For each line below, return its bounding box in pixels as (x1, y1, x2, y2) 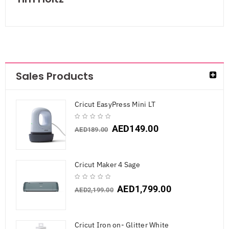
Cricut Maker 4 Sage (75, 160, 140, 170)
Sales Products (16, 69, 94, 84)
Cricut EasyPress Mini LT (75, 100, 155, 109)
